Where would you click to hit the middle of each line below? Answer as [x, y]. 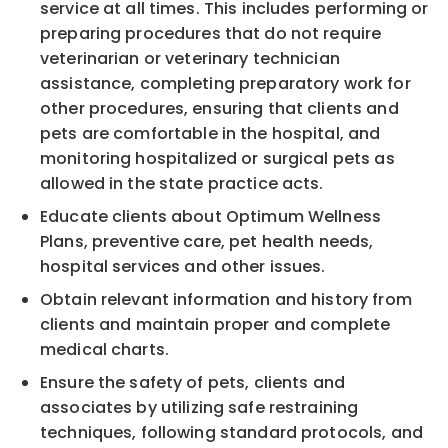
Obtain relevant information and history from [226, 299]
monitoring [88, 158]
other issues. [273, 266]
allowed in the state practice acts [180, 183]
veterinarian [92, 58]
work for [377, 83]
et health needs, [307, 241]
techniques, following [130, 432]
